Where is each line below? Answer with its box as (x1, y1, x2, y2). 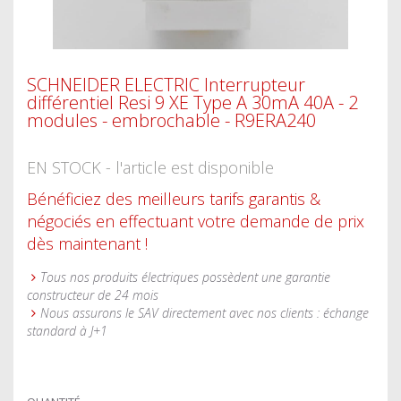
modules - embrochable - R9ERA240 (27, 108, 316, 132)
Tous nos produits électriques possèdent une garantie (40, 269, 330, 286)
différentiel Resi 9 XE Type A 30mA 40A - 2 (27, 90, 358, 115)
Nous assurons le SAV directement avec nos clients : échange (40, 304, 369, 321)
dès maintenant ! (27, 233, 148, 254)
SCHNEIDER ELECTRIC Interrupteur (27, 73, 305, 97)
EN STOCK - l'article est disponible (27, 157, 274, 178)
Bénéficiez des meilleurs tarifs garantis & (27, 188, 320, 209)
